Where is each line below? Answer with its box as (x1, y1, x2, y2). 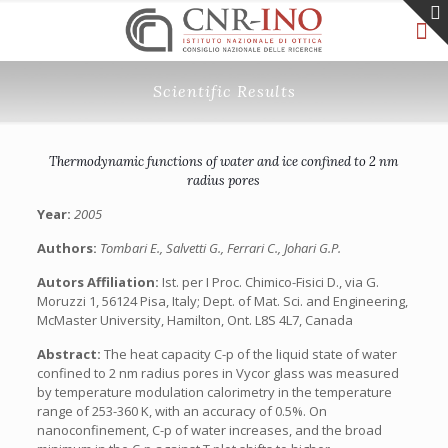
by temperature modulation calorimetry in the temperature (36, 383, 392, 401)
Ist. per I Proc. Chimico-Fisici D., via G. (161, 273, 379, 291)
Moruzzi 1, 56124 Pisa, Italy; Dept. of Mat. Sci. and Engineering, (36, 292, 408, 310)
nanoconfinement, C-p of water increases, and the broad (36, 421, 382, 439)
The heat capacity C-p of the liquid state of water (103, 345, 397, 363)
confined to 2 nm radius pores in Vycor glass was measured (36, 364, 399, 382)
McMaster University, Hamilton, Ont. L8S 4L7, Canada (36, 311, 353, 329)
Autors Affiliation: (36, 273, 162, 291)
